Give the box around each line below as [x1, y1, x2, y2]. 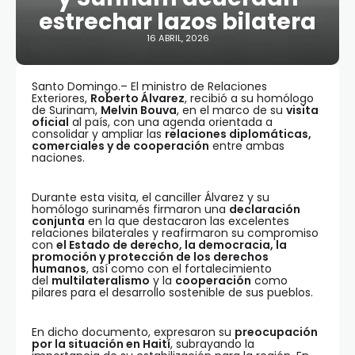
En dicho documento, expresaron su [32, 324, 235, 340]
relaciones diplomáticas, [165, 126, 311, 142]
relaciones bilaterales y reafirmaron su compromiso [32, 225, 319, 241]
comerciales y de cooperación [32, 138, 209, 154]
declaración [229, 201, 300, 217]
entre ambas [209, 138, 284, 154]
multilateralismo [52, 273, 150, 288]
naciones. [32, 150, 85, 166]
